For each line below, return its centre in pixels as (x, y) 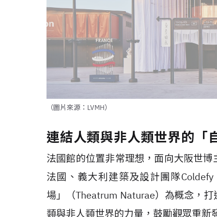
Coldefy (197, 177)
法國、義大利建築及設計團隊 (114, 177)
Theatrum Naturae (115, 195)
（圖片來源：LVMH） (79, 108)
